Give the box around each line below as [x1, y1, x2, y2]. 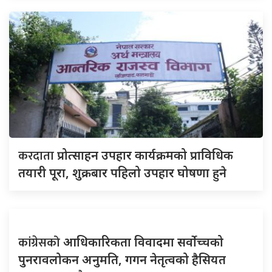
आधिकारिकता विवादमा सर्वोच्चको [63, 233, 223, 250]
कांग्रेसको [18, 232, 63, 253]
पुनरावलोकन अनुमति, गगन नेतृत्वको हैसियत [18, 251, 226, 268]
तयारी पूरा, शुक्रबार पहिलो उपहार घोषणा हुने [18, 164, 226, 181]
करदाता [18, 145, 57, 166]
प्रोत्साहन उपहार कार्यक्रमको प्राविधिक [57, 146, 233, 163]
